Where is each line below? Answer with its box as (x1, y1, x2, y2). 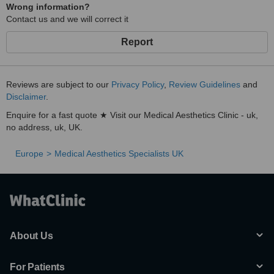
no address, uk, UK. (6, 122, 83, 132)
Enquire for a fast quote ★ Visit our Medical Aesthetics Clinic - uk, (6, 110, 258, 120)
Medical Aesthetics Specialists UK (54, 149, 183, 158)
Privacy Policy (111, 80, 164, 89)
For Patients (10, 262, 65, 272)
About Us (10, 231, 53, 241)
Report (121, 37, 153, 47)
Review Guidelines (169, 80, 240, 89)
